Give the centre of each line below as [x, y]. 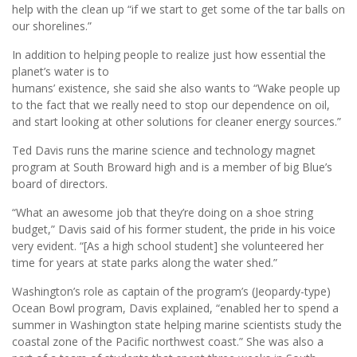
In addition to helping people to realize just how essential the [169, 55]
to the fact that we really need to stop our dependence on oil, [171, 105]
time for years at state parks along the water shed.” [145, 263]
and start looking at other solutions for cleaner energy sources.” [177, 122]
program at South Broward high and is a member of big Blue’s [172, 167]
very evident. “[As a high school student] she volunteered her [168, 246]
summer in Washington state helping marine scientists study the [177, 325]
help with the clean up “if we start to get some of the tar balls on [178, 10]
